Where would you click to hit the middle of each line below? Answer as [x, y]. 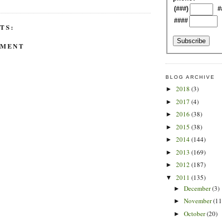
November [198, 201]
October [195, 213]
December [198, 188]
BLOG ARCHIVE [191, 77]
